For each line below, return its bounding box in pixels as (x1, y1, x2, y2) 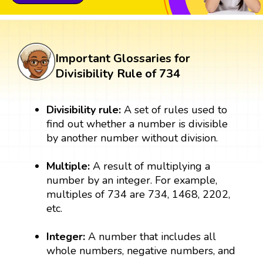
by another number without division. (46, 131, 218, 146)
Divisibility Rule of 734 (55, 66, 180, 82)
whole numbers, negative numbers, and (46, 244, 236, 258)
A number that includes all (85, 230, 217, 244)
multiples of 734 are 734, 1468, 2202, (46, 187, 231, 202)
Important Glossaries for (55, 50, 190, 67)
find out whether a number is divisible (46, 117, 228, 131)
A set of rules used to (124, 103, 228, 117)
